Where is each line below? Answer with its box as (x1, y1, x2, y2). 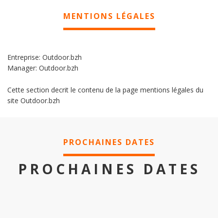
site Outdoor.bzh (7, 96, 60, 105)
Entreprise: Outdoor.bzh (7, 53, 82, 62)
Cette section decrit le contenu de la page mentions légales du (7, 85, 203, 94)
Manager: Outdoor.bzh (7, 63, 78, 73)
